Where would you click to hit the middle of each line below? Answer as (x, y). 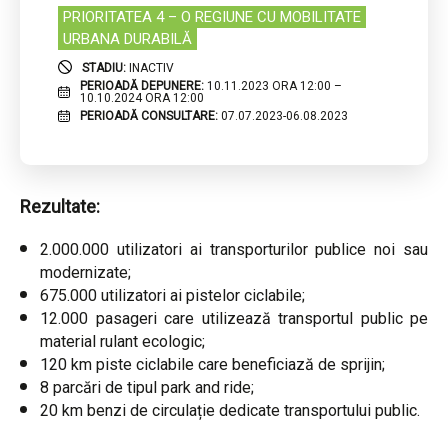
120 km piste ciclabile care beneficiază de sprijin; (212, 365)
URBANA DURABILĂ (127, 39)
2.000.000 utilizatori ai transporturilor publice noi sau (234, 250)
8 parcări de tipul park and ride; (147, 388)
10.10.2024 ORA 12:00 (141, 98)
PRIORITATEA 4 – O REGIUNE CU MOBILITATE (212, 17)
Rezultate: (60, 207)
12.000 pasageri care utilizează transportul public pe (234, 319)
